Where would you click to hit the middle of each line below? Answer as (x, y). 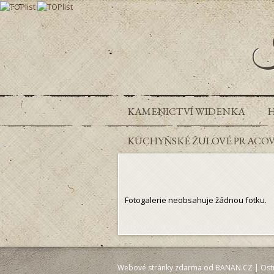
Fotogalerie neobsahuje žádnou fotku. (195, 200)
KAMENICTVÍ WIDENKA (186, 111)
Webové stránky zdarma (160, 267)
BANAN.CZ (234, 267)
